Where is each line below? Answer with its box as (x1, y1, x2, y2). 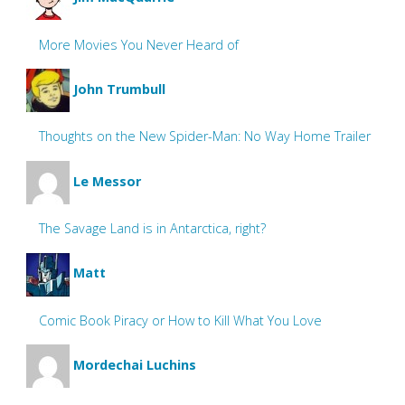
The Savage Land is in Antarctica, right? (39, 220, 267, 238)
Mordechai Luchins (72, 356, 196, 374)
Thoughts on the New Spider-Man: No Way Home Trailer (39, 127, 372, 146)
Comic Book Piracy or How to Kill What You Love (39, 311, 323, 329)
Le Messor (72, 172, 141, 190)
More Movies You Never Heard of (39, 35, 240, 53)
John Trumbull (72, 80, 165, 98)
